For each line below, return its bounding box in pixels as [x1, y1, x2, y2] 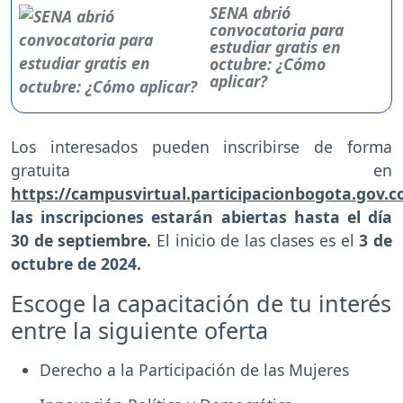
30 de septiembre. [11, 228, 152, 251]
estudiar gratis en [210, 35, 341, 58]
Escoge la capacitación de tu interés [11, 287, 391, 318]
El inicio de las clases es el [151, 228, 360, 251]
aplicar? [210, 69, 267, 92]
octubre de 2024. [11, 252, 141, 274]
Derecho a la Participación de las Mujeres [40, 358, 349, 381]
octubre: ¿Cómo [210, 52, 326, 75]
